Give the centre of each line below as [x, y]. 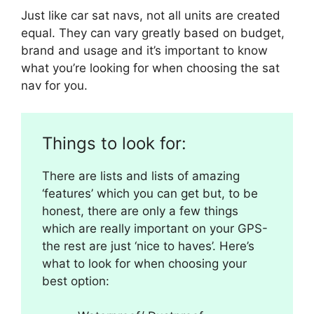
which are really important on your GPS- [155, 228]
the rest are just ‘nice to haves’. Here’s [148, 246]
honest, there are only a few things [140, 211]
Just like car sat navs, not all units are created [151, 16]
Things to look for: [114, 143]
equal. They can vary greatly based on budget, [153, 33]
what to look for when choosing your [144, 263]
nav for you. [54, 86]
